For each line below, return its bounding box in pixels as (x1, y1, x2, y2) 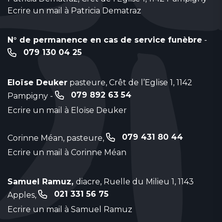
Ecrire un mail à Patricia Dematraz (7, 5, 141, 15)
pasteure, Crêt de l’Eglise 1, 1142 (67, 77, 192, 87)
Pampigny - (7, 91, 55, 101)
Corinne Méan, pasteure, (7, 133, 106, 143)
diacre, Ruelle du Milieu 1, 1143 (76, 176, 194, 186)
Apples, (7, 190, 38, 200)
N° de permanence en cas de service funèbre (7, 35, 202, 45)
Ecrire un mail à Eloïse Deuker (7, 105, 127, 115)
